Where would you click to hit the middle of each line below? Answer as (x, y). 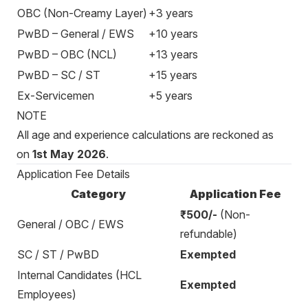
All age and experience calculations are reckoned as (145, 135)
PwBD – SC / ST (59, 75)
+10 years (173, 34)
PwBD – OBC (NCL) (67, 54)
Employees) (47, 294)
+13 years (173, 54)
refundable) (209, 234)
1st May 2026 (69, 154)
